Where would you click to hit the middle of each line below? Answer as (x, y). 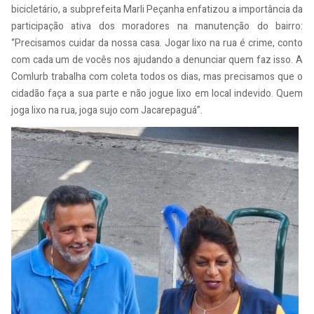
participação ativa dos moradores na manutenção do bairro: (157, 26)
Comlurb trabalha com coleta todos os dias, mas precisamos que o (157, 76)
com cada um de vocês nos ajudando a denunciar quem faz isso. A (157, 60)
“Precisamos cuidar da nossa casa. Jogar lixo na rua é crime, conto (157, 43)
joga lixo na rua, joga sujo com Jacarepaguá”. (107, 110)
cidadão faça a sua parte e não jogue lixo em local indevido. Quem (157, 93)
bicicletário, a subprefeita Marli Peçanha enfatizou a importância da (157, 9)
